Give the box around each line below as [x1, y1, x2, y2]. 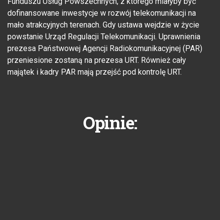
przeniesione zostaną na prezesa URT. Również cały [7, 55, 186, 65]
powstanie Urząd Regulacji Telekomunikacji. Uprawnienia [7, 32, 200, 42]
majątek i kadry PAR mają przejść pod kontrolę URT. [7, 67, 182, 77]
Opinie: [82, 111, 137, 134]
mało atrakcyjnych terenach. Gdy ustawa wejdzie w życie [7, 20, 199, 30]
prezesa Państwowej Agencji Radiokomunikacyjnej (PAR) [7, 44, 202, 54]
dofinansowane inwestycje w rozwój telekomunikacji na [7, 8, 196, 18]
